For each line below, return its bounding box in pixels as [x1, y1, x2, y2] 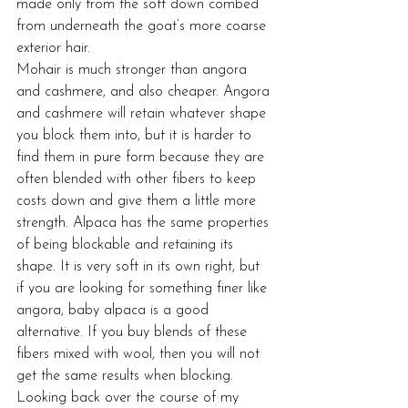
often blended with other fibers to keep [16, 172, 260, 187]
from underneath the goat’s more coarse [16, 19, 270, 34]
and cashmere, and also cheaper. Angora [16, 85, 274, 99]
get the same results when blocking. [16, 369, 233, 383]
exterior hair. [16, 41, 90, 56]
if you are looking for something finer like [16, 281, 271, 296]
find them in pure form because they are [16, 150, 269, 165]
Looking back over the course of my [16, 391, 243, 405]
